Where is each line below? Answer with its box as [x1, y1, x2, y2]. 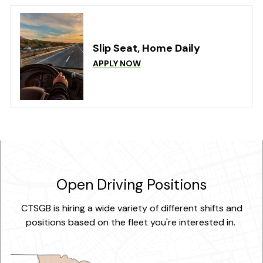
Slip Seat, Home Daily [92, 41, 200, 55]
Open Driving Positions [56, 175, 207, 194]
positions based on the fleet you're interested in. [25, 216, 238, 228]
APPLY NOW [92, 58, 141, 69]
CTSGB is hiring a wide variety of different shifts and [21, 202, 242, 214]
